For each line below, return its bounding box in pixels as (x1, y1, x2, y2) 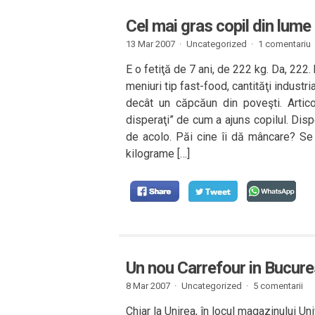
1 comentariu (257, 39, 311, 49)
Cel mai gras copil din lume (125, 16, 311, 36)
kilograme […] (125, 147, 190, 160)
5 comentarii (252, 281, 303, 291)
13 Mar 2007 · (125, 39, 181, 49)
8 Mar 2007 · (125, 281, 176, 291)
